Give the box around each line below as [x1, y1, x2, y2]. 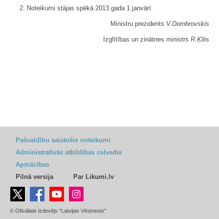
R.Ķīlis [191, 35, 209, 43]
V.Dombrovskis [166, 20, 209, 27]
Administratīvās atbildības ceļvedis [16, 149, 122, 156]
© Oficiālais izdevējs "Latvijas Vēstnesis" [10, 208, 106, 214]
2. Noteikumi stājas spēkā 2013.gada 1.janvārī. [20, 4, 153, 12]
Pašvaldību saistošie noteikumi [16, 136, 110, 144]
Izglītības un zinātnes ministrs [103, 35, 191, 43]
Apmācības [16, 161, 49, 168]
